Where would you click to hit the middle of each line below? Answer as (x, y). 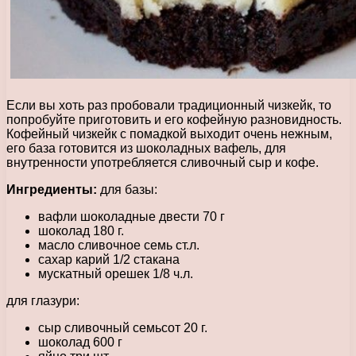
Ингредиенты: (52, 189)
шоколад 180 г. (81, 230)
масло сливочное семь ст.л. (119, 245)
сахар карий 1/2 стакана (109, 259)
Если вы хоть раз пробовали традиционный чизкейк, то (169, 105)
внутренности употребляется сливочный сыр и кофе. (163, 162)
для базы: (127, 189)
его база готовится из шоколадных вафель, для (146, 148)
